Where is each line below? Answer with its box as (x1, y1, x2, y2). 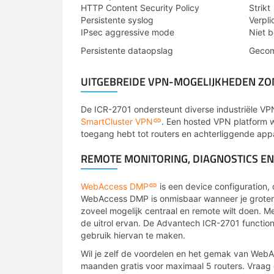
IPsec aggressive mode (81, 27, 174, 37)
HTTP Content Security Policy (81, 2, 199, 13)
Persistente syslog (81, 15, 154, 25)
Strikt (249, 2, 270, 13)
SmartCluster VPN (81, 116, 153, 127)
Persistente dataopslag (81, 45, 173, 56)
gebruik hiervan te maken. (81, 230, 185, 240)
